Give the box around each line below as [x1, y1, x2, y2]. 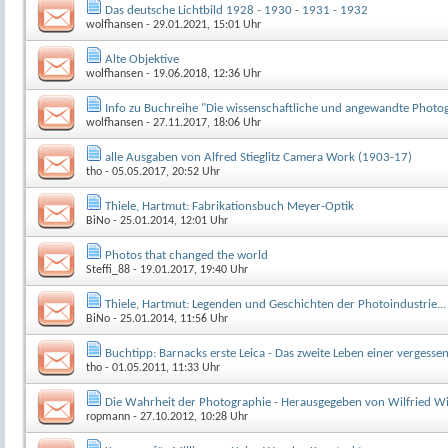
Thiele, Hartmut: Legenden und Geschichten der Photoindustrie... [105, 297, 446, 311]
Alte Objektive [105, 52, 179, 66]
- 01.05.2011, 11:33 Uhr [102, 361, 220, 374]
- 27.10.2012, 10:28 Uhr [130, 410, 248, 423]
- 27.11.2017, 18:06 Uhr [143, 116, 261, 129]
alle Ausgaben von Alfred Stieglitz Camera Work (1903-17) [105, 150, 412, 164]
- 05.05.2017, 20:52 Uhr [102, 165, 220, 178]
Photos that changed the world [105, 248, 268, 262]
